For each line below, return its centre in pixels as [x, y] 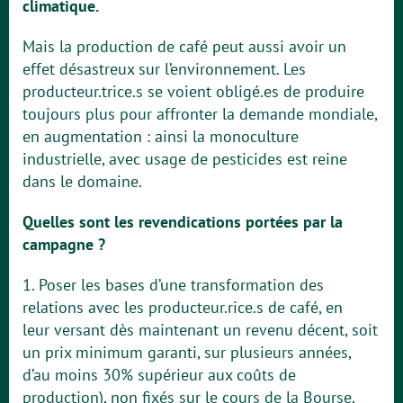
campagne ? [64, 244]
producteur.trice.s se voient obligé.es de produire [193, 91]
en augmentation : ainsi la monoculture [161, 136]
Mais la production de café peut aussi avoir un [184, 46]
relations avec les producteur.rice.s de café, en [183, 307]
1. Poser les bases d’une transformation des [173, 285]
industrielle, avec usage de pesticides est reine [185, 159]
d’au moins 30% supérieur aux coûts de [159, 375]
